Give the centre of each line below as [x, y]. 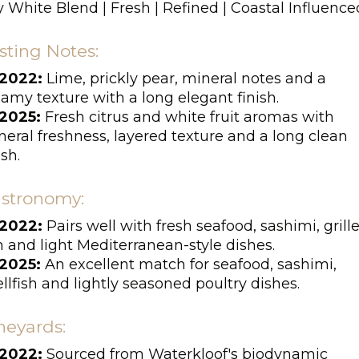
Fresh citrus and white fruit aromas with [187, 117]
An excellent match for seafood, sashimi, [188, 264]
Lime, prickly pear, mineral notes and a [184, 79]
